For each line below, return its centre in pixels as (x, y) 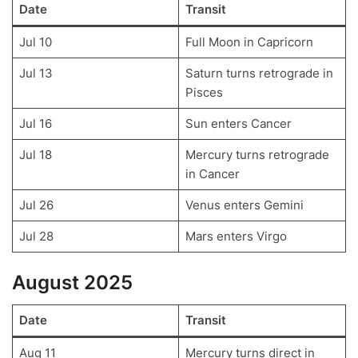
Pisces (204, 93)
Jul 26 (36, 205)
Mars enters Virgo (236, 237)
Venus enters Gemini (244, 205)
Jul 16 (35, 124)
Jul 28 (36, 237)
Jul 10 (35, 42)
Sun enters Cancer (238, 124)
